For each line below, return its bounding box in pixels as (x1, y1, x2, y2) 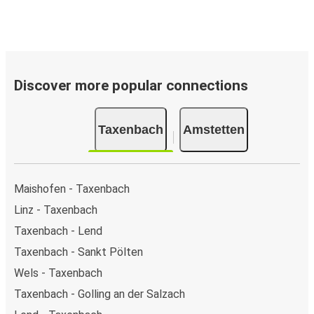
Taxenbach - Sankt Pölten (14, 245, 143, 259)
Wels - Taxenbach (14, 266, 102, 280)
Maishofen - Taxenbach (14, 182, 130, 196)
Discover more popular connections (14, 76, 248, 94)
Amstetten (182, 123, 245, 137)
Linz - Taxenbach (14, 203, 97, 217)
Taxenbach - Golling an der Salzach (14, 287, 185, 301)
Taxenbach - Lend (14, 224, 102, 238)
